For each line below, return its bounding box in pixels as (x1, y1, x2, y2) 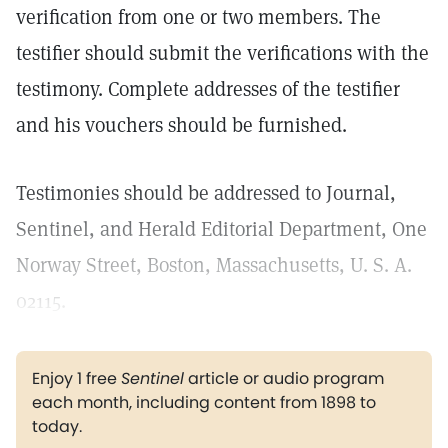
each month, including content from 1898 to (32, 391, 376, 414)
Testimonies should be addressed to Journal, (16, 180, 396, 206)
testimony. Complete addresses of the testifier (16, 76, 400, 102)
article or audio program (184, 367, 384, 390)
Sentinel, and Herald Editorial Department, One (16, 216, 427, 242)
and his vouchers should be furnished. (16, 112, 347, 138)
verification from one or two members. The (16, 4, 381, 30)
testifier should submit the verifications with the (16, 40, 429, 66)
